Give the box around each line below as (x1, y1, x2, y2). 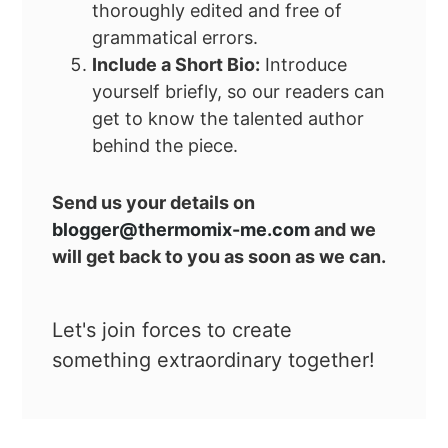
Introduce (260, 54, 348, 76)
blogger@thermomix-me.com (52, 219, 311, 241)
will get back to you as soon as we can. (52, 246, 387, 268)
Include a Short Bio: (92, 54, 261, 76)
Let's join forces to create (52, 317, 293, 342)
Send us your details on (52, 192, 256, 214)
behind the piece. (92, 135, 239, 157)
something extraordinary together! (52, 347, 376, 372)
